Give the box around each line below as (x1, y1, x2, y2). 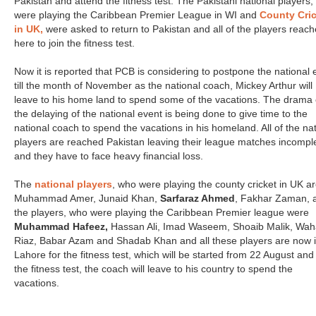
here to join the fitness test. (14, 38, 135, 49)
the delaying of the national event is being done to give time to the (14, 109, 308, 119)
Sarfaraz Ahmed (160, 193, 235, 204)
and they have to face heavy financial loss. (14, 151, 203, 162)
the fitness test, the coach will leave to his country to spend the (14, 264, 293, 274)
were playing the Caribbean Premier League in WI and (14, 10, 260, 20)
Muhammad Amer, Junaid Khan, (14, 193, 160, 204)
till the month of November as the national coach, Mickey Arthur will (14, 80, 312, 91)
